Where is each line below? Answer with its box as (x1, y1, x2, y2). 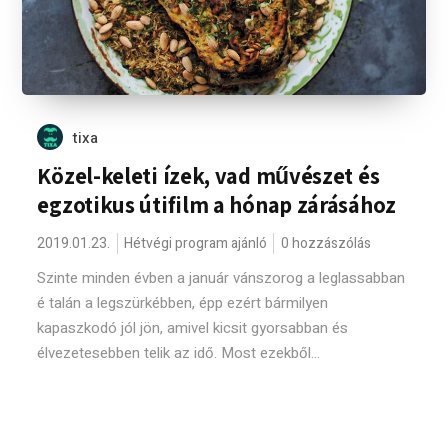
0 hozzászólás (281, 233, 372, 254)
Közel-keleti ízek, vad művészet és (37, 161, 380, 191)
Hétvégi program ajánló (124, 233, 268, 254)
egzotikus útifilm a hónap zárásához (37, 190, 396, 220)
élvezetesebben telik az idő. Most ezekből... (37, 342, 321, 364)
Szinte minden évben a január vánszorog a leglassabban (37, 267, 406, 289)
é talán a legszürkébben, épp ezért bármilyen (37, 292, 329, 314)
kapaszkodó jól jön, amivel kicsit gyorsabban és (37, 317, 349, 339)
